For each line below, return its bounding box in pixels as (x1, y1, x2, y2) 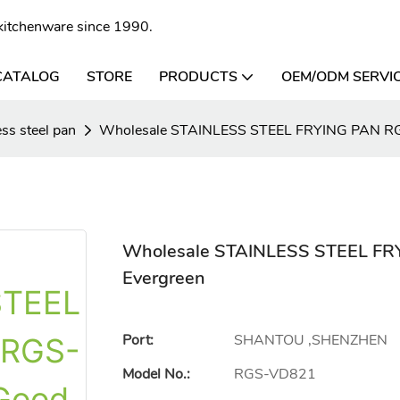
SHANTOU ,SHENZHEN (234, 329, 387, 350)
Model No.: (122, 363, 190, 384)
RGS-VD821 (234, 363, 316, 384)
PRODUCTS (159, 67, 237, 87)
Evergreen (122, 265, 205, 290)
